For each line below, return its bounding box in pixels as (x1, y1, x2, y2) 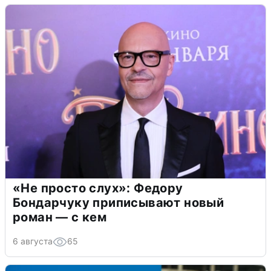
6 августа (13, 235, 53, 246)
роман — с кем (13, 209, 107, 224)
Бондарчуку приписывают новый (13, 195, 224, 210)
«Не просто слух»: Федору (13, 180, 183, 195)
